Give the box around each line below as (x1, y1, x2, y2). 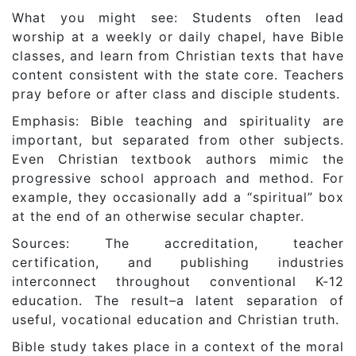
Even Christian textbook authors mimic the (12, 151, 344, 168)
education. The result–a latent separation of (12, 292, 344, 309)
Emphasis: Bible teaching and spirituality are (12, 113, 344, 130)
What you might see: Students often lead (12, 10, 344, 26)
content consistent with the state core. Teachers (12, 67, 344, 83)
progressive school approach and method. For (12, 170, 344, 187)
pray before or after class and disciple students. (12, 86, 340, 103)
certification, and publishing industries (12, 254, 344, 271)
